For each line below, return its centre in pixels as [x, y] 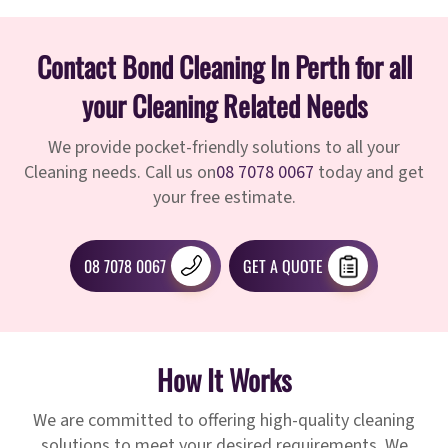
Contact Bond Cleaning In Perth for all [224, 67]
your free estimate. [224, 198]
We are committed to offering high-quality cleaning [224, 421]
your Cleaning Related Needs [224, 106]
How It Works [224, 380]
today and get [369, 173]
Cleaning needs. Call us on [120, 173]
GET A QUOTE [283, 266]
